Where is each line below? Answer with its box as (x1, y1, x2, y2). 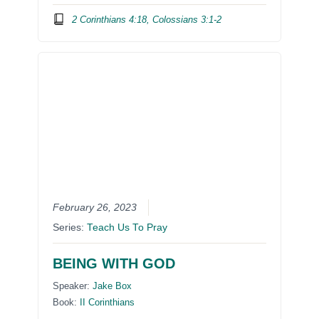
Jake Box (93, 281, 132, 292)
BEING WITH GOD (53, 256, 176, 272)
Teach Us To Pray (87, 222, 168, 234)
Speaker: (53, 281, 93, 292)
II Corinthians (80, 297, 135, 308)
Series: (53, 222, 88, 234)
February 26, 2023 (53, 202, 137, 214)
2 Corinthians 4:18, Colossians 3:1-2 (71, 14, 221, 25)
